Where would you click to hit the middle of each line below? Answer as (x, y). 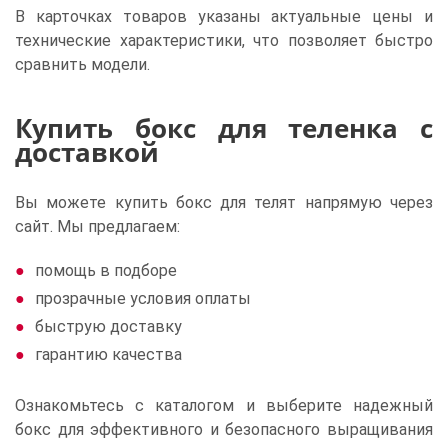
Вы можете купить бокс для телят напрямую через (224, 202)
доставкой (87, 152)
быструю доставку (108, 326)
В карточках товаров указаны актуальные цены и (224, 16)
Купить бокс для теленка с (224, 128)
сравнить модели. (82, 64)
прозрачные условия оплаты (143, 298)
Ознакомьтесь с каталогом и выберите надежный (224, 405)
